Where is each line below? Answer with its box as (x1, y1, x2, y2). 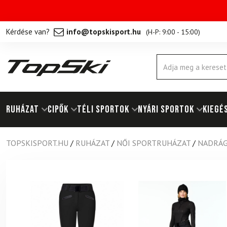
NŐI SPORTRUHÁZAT (117, 138, 191, 148)
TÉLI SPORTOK (77, 103, 129, 116)
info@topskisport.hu (66, 26, 141, 36)
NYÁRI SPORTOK (138, 103, 194, 116)
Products (156, 59, 181, 66)
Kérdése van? (6, 26, 50, 36)
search (156, 68, 175, 75)
